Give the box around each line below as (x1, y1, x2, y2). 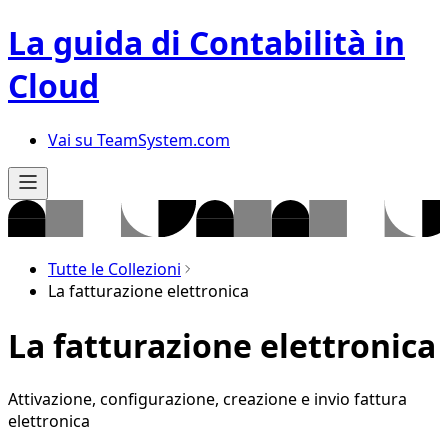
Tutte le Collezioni (48, 258, 181, 281)
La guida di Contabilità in (8, 21, 405, 65)
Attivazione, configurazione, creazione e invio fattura (8, 387, 407, 410)
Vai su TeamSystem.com (48, 128, 230, 151)
